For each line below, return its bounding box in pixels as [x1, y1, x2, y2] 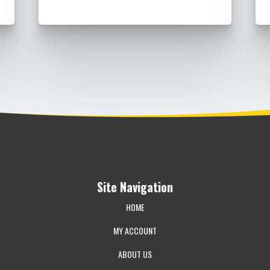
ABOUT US [118, 248, 152, 261]
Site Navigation [97, 178, 173, 196]
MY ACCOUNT [113, 224, 157, 237]
